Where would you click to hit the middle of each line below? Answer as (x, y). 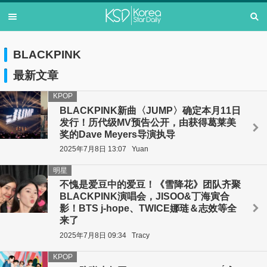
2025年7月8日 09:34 (93, 235)
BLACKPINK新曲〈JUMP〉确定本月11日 (150, 110)
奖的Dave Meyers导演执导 (117, 134)
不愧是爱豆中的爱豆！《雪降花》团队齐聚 (150, 185)
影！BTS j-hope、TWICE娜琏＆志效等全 (148, 209)
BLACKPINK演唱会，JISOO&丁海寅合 (145, 197)
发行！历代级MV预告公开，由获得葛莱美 (148, 122)
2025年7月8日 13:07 (93, 149)
